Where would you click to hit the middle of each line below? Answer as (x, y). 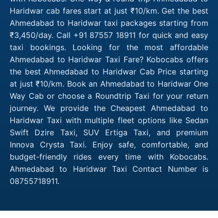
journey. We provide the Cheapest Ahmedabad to (109, 108)
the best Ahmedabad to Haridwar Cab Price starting (109, 71)
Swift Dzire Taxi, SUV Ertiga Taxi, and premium (109, 132)
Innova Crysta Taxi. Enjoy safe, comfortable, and (109, 144)
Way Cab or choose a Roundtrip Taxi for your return (109, 96)
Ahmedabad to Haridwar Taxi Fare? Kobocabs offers (109, 59)
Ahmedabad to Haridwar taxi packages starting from (109, 23)
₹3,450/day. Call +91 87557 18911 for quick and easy (109, 35)
